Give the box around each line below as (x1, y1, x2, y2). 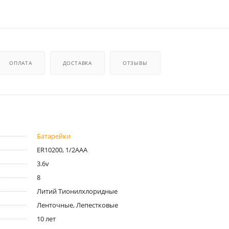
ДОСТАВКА (62, 59, 93, 66)
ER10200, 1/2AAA (36, 145, 87, 154)
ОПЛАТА (9, 59, 32, 66)
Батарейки (36, 131, 71, 141)
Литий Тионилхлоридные (36, 186, 118, 196)
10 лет (36, 214, 56, 223)
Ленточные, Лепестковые (36, 200, 118, 210)
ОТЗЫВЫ (122, 59, 148, 66)
